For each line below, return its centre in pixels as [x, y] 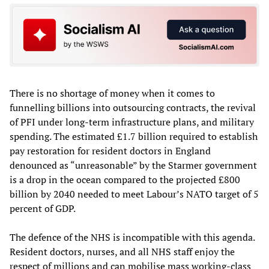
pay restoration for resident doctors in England [110, 151]
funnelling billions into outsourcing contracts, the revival [133, 108]
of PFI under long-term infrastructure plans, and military [132, 122]
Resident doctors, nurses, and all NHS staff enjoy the [122, 252]
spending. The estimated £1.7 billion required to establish [134, 137]
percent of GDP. [43, 209]
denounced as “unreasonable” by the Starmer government [133, 165]
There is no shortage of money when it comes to [112, 93]
